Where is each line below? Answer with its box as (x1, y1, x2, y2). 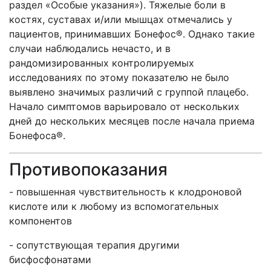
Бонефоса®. (9, 129, 65, 142)
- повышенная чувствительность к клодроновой (9, 186, 242, 198)
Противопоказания (9, 159, 168, 180)
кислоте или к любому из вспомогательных (9, 200, 219, 212)
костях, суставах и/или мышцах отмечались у (9, 13, 232, 25)
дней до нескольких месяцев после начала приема (9, 115, 255, 127)
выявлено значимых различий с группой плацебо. (9, 86, 249, 98)
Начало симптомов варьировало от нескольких (9, 100, 240, 113)
